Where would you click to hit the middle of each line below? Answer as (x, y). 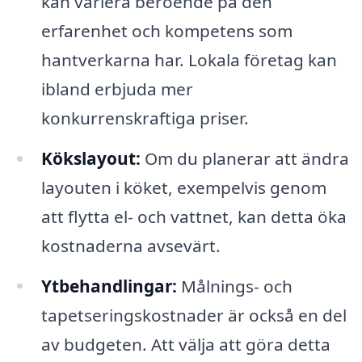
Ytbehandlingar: (109, 286)
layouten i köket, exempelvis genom (183, 187)
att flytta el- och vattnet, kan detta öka (194, 216)
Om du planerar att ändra (244, 158)
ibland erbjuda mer (117, 88)
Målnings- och (234, 286)
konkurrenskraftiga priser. (145, 118)
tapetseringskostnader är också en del (194, 315)
